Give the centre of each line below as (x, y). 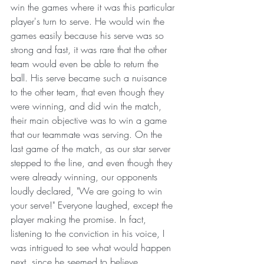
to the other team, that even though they (89, 92)
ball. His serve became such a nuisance (90, 77)
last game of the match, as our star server (92, 148)
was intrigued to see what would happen (92, 247)
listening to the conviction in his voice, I (89, 233)
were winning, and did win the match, (88, 106)
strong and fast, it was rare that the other (90, 49)
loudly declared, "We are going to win (88, 191)
